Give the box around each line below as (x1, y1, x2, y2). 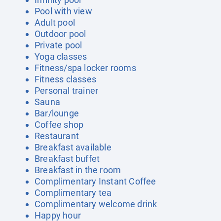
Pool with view (35, 6, 92, 16)
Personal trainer (35, 85, 99, 96)
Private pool (35, 40, 82, 50)
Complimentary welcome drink (35, 199, 157, 209)
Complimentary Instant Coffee (35, 176, 156, 186)
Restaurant (35, 131, 79, 141)
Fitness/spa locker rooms (35, 63, 136, 73)
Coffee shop (35, 119, 84, 130)
